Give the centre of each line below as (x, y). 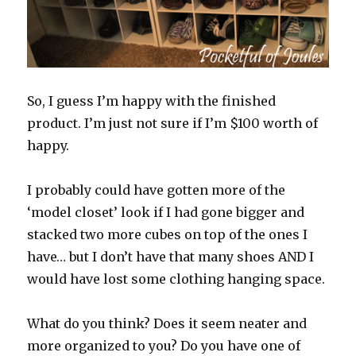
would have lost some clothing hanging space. (176, 279)
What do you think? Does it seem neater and (167, 323)
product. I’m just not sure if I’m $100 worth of (173, 123)
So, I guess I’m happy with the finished (152, 101)
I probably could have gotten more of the (157, 190)
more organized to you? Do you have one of (164, 345)
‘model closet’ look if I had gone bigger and (166, 212)
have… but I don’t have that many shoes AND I (171, 256)
